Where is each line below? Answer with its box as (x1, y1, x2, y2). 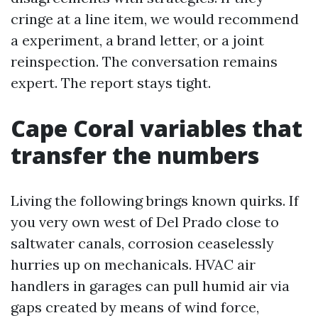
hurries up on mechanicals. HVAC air (11, 256, 256, 273)
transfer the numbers (11, 140, 259, 170)
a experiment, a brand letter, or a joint (11, 31, 264, 49)
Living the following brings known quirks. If (11, 192, 299, 209)
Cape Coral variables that (11, 113, 302, 143)
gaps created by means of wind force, (11, 298, 259, 316)
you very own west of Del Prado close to (11, 213, 279, 231)
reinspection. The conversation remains (11, 53, 278, 70)
